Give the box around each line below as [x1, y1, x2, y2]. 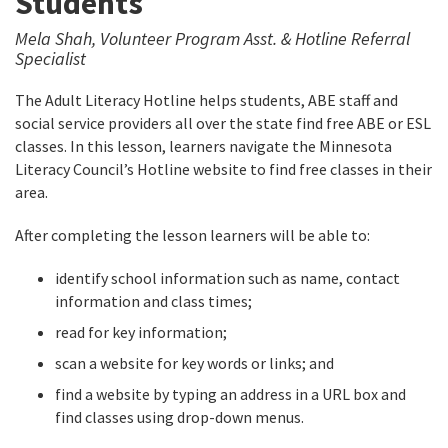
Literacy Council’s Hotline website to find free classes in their [15, 159, 432, 180]
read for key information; [55, 322, 227, 343]
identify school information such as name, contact [55, 268, 400, 289]
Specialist [15, 47, 86, 71]
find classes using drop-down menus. [55, 407, 304, 428]
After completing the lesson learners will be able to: [15, 225, 370, 246]
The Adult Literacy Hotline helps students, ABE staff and [15, 90, 398, 111]
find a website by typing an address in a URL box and [55, 384, 406, 405]
